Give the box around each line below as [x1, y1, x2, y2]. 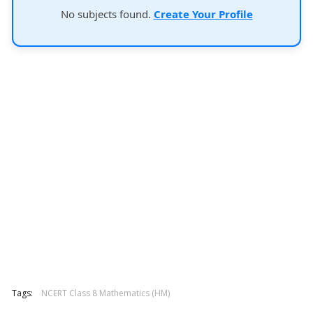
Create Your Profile [153, 7, 253, 21]
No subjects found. [60, 7, 154, 21]
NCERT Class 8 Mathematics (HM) [41, 287, 170, 299]
